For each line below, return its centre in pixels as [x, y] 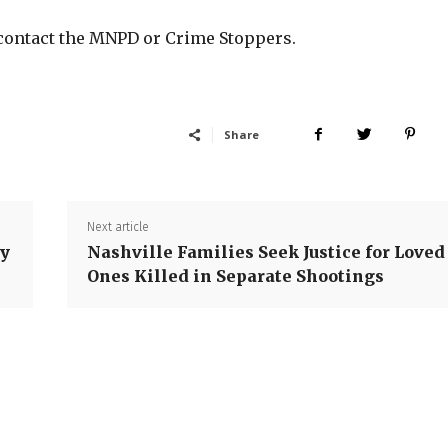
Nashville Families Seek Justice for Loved [266, 252]
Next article [118, 227]
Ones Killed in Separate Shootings [236, 276]
